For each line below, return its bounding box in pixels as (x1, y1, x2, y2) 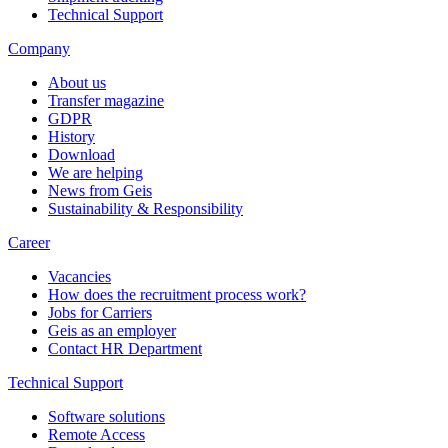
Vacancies (48, 267, 111, 285)
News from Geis (48, 181, 152, 199)
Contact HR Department (48, 339, 202, 357)
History (48, 127, 95, 145)
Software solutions (48, 407, 165, 425)
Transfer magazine (48, 91, 164, 109)
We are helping (48, 163, 143, 181)
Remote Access (48, 425, 145, 443)
